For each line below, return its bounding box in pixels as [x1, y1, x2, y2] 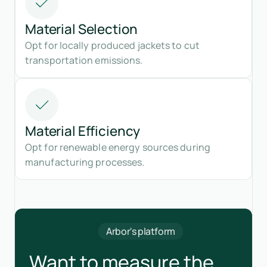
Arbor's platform [106, 224, 175, 238]
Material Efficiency [25, 121, 141, 140]
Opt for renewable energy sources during [25, 140, 210, 154]
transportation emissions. [25, 53, 143, 67]
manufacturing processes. [25, 155, 145, 169]
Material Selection [25, 19, 138, 38]
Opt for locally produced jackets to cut [25, 38, 200, 52]
